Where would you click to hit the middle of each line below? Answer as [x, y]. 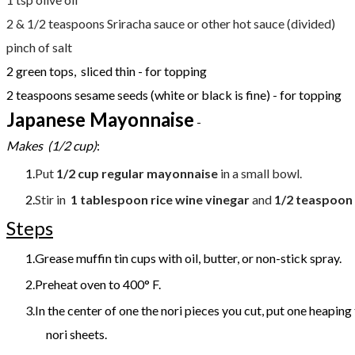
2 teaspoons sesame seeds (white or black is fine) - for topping [174, 94]
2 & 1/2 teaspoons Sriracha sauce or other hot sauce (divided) [171, 23]
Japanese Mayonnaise [100, 119]
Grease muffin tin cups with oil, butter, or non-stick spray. [188, 258]
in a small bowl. [260, 173]
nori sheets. [78, 334]
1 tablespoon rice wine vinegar [160, 199]
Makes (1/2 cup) [52, 145]
